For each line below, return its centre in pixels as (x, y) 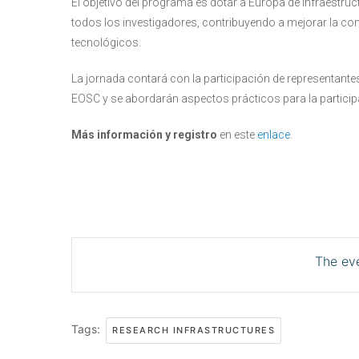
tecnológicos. (106, 42)
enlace (274, 135)
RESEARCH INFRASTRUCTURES (194, 330)
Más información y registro (145, 135)
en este (238, 135)
